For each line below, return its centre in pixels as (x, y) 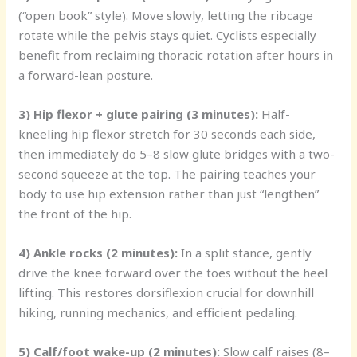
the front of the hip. (75, 214)
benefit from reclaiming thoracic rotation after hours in (176, 55)
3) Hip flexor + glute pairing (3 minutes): (139, 114)
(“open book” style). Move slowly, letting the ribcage (166, 15)
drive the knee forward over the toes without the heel (173, 273)
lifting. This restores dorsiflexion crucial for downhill (167, 292)
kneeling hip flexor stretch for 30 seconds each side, (167, 134)
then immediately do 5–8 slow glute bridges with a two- (177, 154)
